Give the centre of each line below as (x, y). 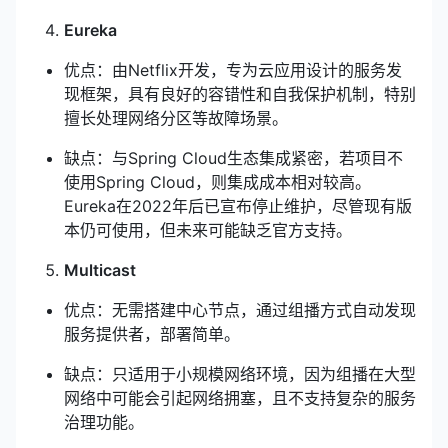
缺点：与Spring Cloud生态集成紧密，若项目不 (233, 158)
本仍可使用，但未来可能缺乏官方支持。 (208, 230)
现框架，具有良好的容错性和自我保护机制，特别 (240, 94)
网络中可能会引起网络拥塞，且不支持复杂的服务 (240, 398)
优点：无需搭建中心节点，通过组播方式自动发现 (240, 310)
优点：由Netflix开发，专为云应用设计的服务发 (233, 70)
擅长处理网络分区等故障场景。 (176, 118)
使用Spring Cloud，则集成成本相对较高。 (217, 182)
